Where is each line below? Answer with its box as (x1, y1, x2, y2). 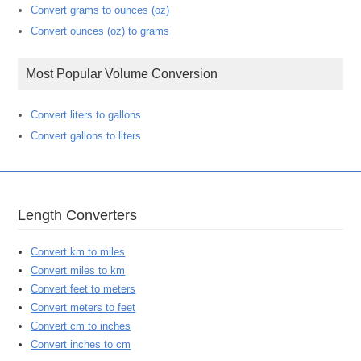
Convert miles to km (31, 264, 126, 277)
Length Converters (26, 206, 138, 223)
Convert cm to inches (31, 320, 131, 333)
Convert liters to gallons (31, 109, 142, 122)
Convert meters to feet (31, 301, 136, 314)
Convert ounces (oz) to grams (31, 24, 170, 37)
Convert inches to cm (31, 338, 131, 351)
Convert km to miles (31, 246, 126, 259)
